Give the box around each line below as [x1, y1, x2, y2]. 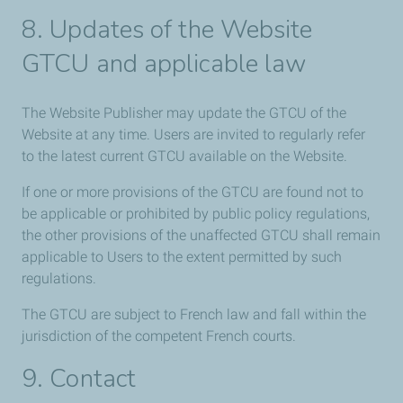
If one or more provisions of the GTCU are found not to [22, 184, 363, 201]
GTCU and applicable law [22, 47, 307, 81]
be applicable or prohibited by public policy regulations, [22, 205, 370, 222]
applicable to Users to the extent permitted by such [22, 248, 342, 265]
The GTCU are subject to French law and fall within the [22, 306, 366, 323]
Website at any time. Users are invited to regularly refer [22, 126, 365, 143]
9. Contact [22, 362, 136, 396]
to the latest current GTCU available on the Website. [22, 148, 347, 165]
